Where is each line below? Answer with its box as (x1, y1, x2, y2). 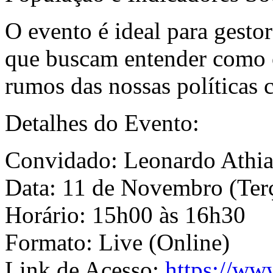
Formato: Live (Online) (5, 229, 230, 255)
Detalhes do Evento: (5, 109, 199, 136)
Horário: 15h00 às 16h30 (5, 201, 246, 228)
